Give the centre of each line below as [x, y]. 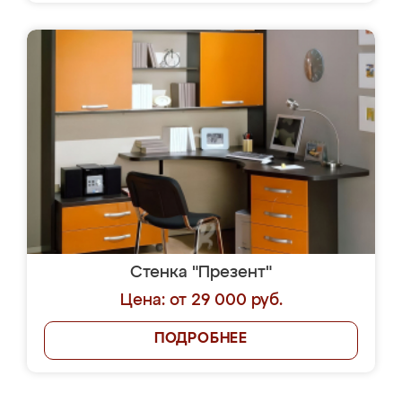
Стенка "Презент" [201, 273]
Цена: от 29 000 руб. [201, 301]
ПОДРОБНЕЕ [201, 339]
